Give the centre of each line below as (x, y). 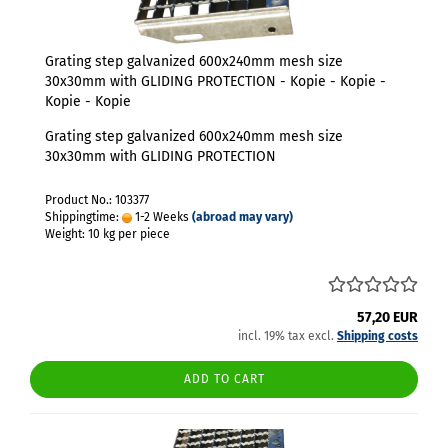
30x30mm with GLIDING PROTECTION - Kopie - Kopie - (215, 81)
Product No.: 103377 (97, 200)
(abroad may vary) (242, 217)
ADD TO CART (224, 379)
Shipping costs (377, 336)
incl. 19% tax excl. (287, 336)
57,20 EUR (387, 317)
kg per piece (135, 234)
